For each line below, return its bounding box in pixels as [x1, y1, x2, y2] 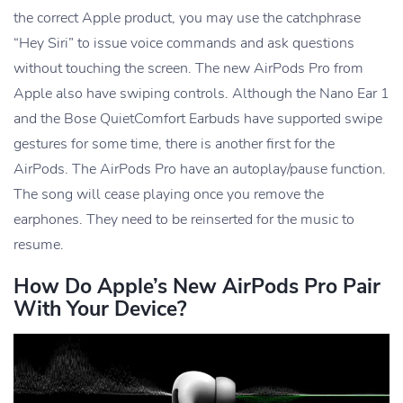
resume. [13, 234, 64, 255]
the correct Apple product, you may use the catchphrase [13, 7, 361, 28]
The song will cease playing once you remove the [13, 184, 324, 204]
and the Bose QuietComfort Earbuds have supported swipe [13, 108, 382, 129]
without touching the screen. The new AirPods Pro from [13, 58, 363, 78]
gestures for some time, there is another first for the [13, 133, 335, 154]
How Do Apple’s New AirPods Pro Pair [13, 272, 381, 300]
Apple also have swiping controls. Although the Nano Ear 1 [13, 83, 390, 103]
